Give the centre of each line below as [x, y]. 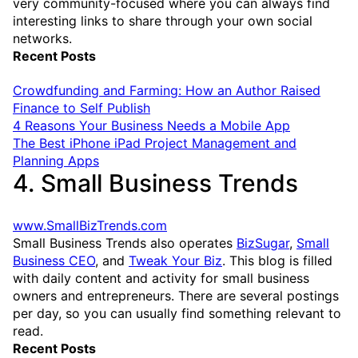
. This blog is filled [277, 261]
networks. [42, 39]
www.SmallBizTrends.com [90, 226]
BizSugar [263, 243]
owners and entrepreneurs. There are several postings [176, 296]
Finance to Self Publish [82, 108]
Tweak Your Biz [175, 261]
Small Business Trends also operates [125, 243]
